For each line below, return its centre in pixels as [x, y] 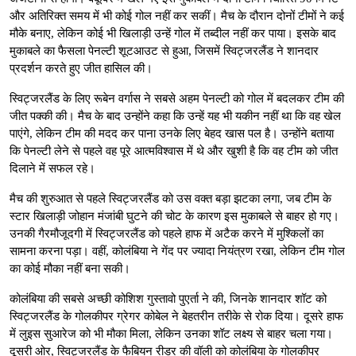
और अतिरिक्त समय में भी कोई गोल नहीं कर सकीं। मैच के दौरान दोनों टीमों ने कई [177, 15]
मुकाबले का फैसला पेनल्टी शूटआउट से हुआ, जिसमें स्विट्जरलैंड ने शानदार [164, 50]
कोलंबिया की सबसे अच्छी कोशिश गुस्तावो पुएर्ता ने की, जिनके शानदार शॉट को [168, 298]
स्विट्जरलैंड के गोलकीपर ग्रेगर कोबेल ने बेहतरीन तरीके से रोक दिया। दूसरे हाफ [176, 316]
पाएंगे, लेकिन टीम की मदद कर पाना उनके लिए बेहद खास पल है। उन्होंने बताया [172, 133]
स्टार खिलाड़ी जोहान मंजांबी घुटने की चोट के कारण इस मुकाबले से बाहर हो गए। [174, 216]
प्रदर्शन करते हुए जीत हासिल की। [81, 68]
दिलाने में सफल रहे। [52, 168]
